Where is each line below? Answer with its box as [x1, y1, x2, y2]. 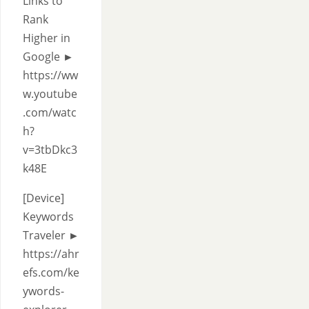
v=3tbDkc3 [23, 142, 77, 157]
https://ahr [23, 246, 79, 261]
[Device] [23, 190, 64, 206]
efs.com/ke [23, 265, 79, 280]
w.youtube [23, 86, 77, 101]
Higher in [23, 30, 70, 46]
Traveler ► [23, 228, 79, 243]
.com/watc [23, 105, 77, 120]
